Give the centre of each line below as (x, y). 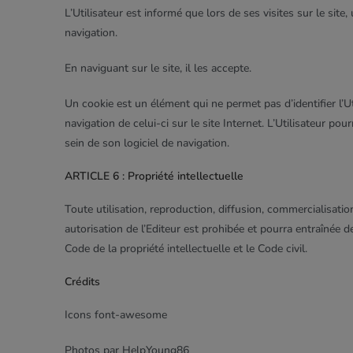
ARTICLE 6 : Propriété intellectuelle (154, 176)
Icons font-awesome (116, 315)
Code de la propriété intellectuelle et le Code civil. (186, 249)
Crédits (82, 282)
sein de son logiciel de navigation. (147, 143)
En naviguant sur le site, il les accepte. (158, 68)
